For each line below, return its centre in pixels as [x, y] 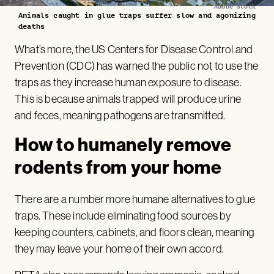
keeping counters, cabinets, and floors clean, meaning [135, 233]
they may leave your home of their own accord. [120, 249]
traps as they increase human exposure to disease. [128, 83]
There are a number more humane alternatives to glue [135, 200]
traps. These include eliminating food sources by [123, 216]
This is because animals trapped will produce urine [128, 99]
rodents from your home [118, 168]
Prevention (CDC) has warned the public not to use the [137, 66]
